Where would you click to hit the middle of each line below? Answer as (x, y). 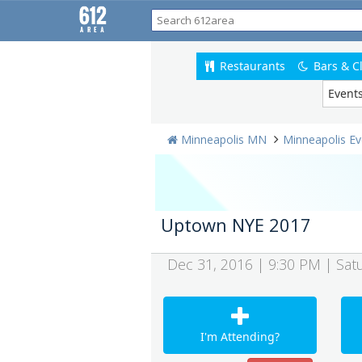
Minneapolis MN (224, 139)
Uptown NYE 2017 (236, 225)
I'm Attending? (240, 337)
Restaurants (251, 66)
